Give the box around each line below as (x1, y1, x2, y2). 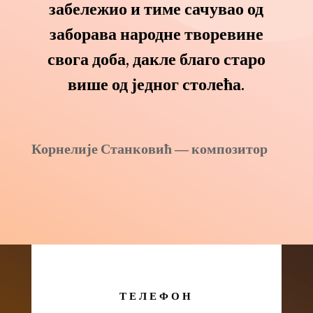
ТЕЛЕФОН (119, 289, 194, 302)
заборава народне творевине (49, 24, 263, 44)
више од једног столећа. (68, 74, 245, 94)
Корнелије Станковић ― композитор (31, 140, 268, 157)
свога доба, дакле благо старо (47, 49, 265, 69)
